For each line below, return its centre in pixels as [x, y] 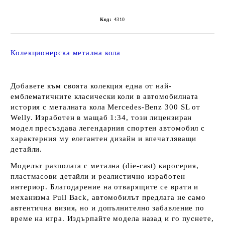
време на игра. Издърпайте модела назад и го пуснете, [112, 219]
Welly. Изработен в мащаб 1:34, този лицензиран [101, 118]
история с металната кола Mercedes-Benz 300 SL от [106, 107]
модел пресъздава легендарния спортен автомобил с [108, 128]
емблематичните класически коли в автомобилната [105, 97]
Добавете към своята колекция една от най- [91, 86]
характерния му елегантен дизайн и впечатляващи [104, 139]
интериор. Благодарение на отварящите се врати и [105, 187]
